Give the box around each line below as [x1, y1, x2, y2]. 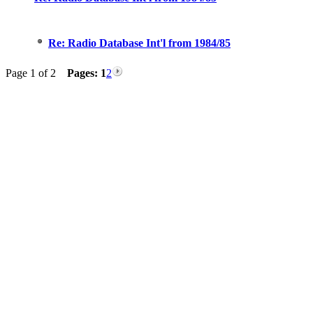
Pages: [67, 66, 98, 79]
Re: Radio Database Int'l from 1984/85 [48, 37, 231, 50]
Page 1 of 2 [6, 66, 67, 79]
